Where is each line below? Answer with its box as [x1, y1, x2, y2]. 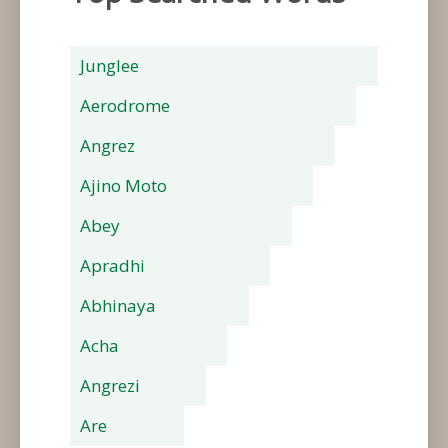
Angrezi [80, 374, 140, 398]
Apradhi [80, 254, 145, 278]
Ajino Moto [80, 174, 167, 198]
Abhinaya [80, 294, 156, 318]
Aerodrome [80, 94, 170, 118]
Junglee [80, 54, 139, 78]
